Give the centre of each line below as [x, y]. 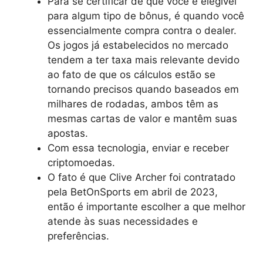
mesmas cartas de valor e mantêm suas [142, 119]
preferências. [78, 236]
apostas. [68, 133]
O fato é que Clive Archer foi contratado [141, 177]
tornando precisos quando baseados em [143, 89]
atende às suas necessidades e [123, 221]
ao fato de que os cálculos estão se [131, 75]
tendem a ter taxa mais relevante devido [144, 60]
